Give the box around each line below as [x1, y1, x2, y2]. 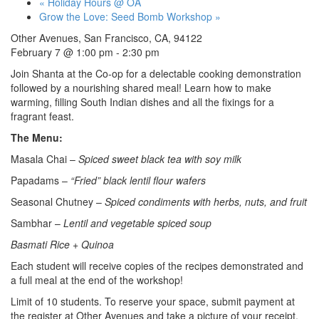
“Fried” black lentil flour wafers [70, 173, 206, 188]
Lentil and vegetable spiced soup [63, 216, 211, 231]
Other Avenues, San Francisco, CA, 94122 [11, 31, 202, 46]
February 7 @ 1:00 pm [11, 45, 113, 60]
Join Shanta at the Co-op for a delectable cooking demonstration [11, 66, 301, 81]
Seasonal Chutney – [11, 194, 105, 209]
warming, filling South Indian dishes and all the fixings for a [11, 95, 274, 110]
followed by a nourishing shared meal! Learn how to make [11, 80, 271, 95]
